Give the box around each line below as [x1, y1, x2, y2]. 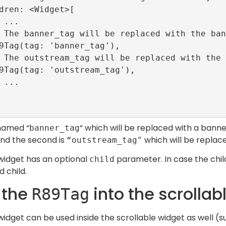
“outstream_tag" [67, 135, 142, 145]
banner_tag [29, 123, 80, 133]
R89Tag [32, 185, 89, 204]
